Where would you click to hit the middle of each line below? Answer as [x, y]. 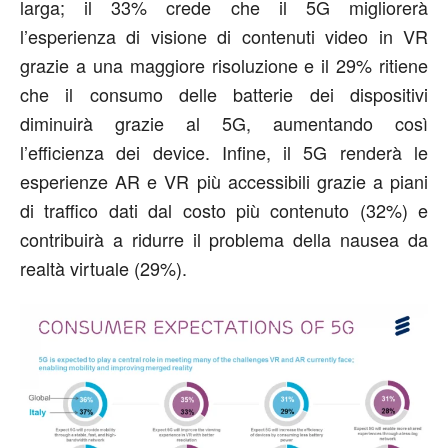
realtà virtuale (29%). [103, 267]
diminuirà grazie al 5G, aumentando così [224, 122]
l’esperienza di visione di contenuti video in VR [224, 35]
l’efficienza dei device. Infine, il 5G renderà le [224, 151]
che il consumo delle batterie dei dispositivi [224, 93]
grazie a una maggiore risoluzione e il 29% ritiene [224, 64]
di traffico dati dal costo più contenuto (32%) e [224, 209]
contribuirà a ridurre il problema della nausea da [224, 238]
